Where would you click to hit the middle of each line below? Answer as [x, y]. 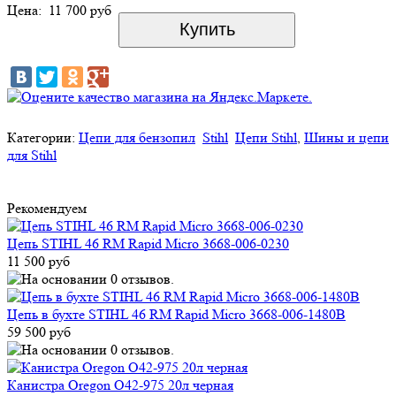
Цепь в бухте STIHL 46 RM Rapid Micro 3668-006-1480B [176, 314]
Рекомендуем [47, 208]
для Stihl [32, 155]
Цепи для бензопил [137, 137]
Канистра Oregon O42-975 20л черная [120, 385]
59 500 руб [39, 331]
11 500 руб [38, 261]
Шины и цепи [346, 137]
